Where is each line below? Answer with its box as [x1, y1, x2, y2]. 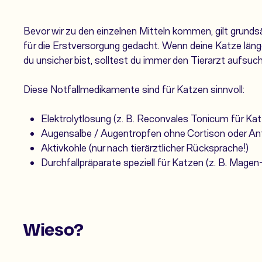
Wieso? [23, 216, 84, 242]
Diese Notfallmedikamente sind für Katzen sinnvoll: [23, 83, 244, 95]
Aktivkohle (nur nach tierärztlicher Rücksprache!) [41, 142, 249, 154]
